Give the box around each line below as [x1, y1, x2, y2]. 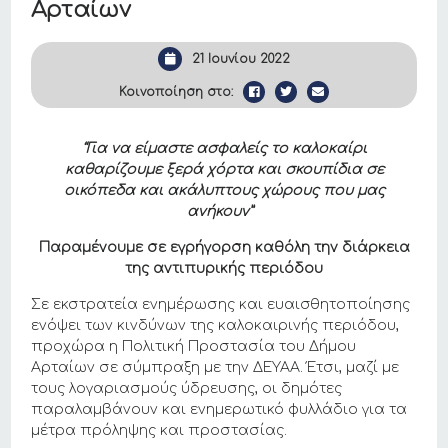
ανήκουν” [187, 204, 261, 220]
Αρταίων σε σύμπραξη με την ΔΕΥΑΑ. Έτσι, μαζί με [31, 360, 400, 376]
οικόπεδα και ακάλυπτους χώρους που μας [63, 183, 385, 199]
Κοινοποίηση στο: [119, 85, 233, 100]
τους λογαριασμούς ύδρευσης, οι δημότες [31, 381, 343, 397]
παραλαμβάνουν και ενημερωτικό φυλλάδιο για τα [31, 402, 408, 418]
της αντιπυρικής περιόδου [125, 261, 323, 277]
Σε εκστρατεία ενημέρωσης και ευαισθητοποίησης [31, 297, 411, 313]
